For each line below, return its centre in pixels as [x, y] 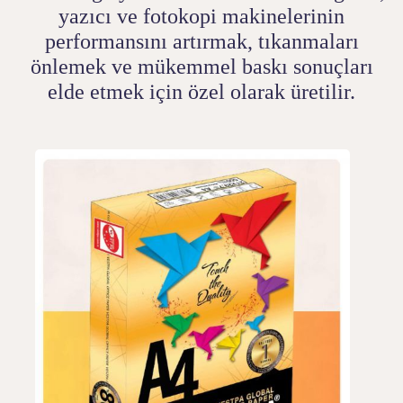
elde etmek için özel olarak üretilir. [201, 92]
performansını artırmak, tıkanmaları [201, 41]
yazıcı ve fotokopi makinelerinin [201, 16]
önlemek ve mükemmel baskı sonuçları [201, 67]
